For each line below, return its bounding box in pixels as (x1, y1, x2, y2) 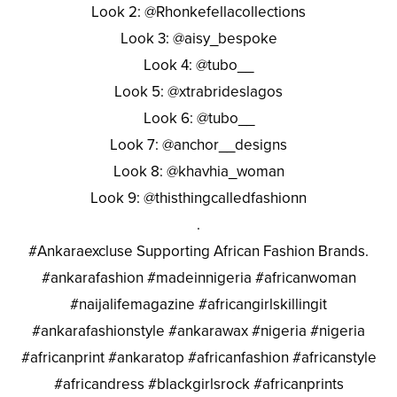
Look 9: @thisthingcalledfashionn (90, 188, 307, 207)
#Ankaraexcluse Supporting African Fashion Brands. (28, 241, 369, 261)
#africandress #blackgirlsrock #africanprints (53, 374, 344, 393)
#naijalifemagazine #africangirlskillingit (70, 294, 327, 314)
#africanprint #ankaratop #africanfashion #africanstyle (20, 347, 377, 367)
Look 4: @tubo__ (144, 55, 253, 74)
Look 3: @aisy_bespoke (120, 28, 277, 48)
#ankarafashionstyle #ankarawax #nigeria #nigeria (32, 321, 365, 340)
